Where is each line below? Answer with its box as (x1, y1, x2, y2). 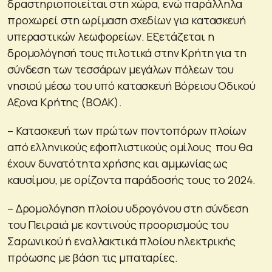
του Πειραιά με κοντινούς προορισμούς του (7, 217, 229, 233)
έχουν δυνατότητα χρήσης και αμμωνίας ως (7, 156, 228, 171)
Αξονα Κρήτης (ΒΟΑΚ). (7, 95, 122, 110)
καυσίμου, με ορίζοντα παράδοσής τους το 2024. (7, 172, 256, 188)
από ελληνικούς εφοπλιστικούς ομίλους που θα (7, 140, 253, 155)
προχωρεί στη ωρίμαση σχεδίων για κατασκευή (7, 13, 246, 28)
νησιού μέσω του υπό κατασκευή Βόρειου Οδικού (7, 78, 256, 93)
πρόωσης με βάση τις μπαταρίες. (7, 250, 178, 265)
